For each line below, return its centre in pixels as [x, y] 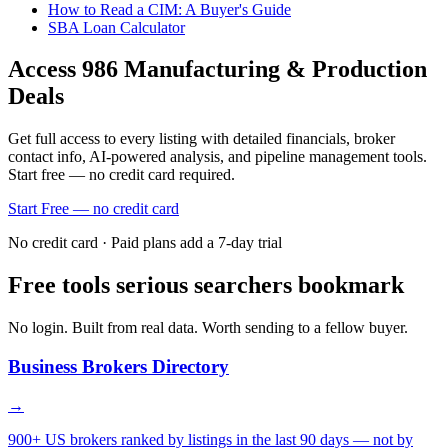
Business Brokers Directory [118, 366]
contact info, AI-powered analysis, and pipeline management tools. [217, 157]
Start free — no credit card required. [121, 175]
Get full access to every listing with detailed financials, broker [201, 139]
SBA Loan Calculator [116, 27]
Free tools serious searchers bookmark [206, 285]
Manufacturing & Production [275, 69]
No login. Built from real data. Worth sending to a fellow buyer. [208, 328]
